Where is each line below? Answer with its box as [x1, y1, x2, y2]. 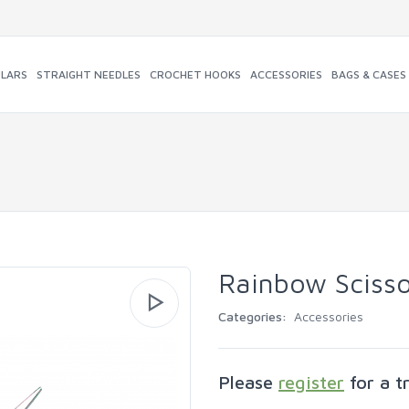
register [278, 372, 344, 393]
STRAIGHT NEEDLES [36, 68, 141, 81]
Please [218, 372, 278, 393]
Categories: [218, 309, 290, 324]
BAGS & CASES [330, 68, 406, 81]
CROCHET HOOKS [149, 68, 241, 81]
